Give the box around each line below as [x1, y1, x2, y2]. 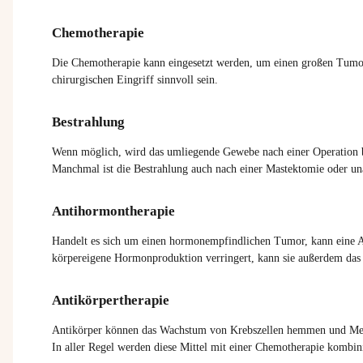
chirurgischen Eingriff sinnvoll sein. [52, 73, 218, 86]
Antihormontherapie [52, 203, 175, 219]
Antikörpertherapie [52, 292, 169, 308]
